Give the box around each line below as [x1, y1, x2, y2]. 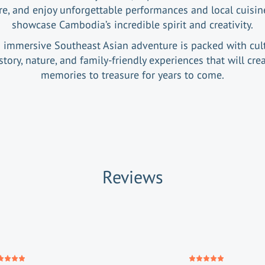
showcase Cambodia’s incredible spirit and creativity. [12, 18, 253, 31]
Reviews [102, 165, 163, 188]
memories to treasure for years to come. [41, 68, 224, 82]
